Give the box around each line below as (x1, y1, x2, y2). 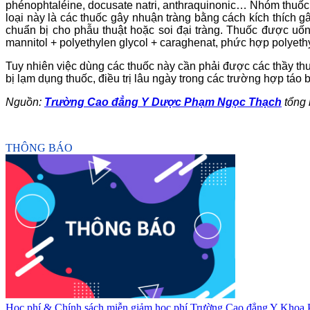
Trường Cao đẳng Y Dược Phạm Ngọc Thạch (44, 95, 282, 108)
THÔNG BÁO (6, 141, 73, 154)
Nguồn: (6, 95, 44, 108)
